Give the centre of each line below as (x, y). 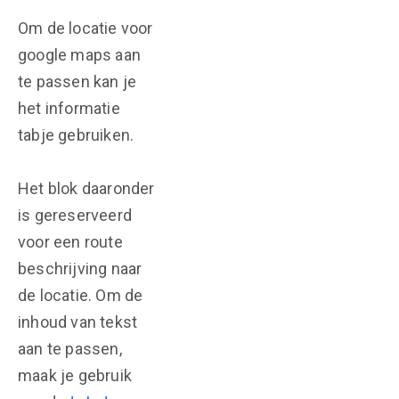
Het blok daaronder (86, 188)
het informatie (69, 108)
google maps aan (79, 55)
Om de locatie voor (85, 28)
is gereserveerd (75, 215)
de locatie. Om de (81, 295)
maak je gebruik (75, 375)
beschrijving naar (80, 269)
